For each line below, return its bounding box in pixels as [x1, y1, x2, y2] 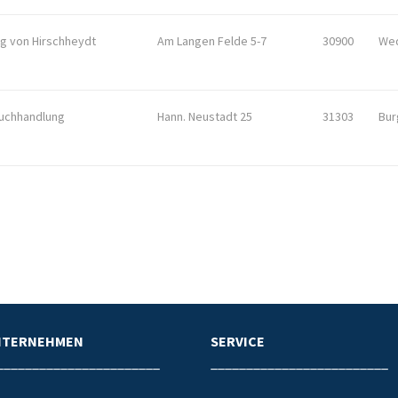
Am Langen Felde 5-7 [157, 33, 267, 49]
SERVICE [210, 332, 265, 350]
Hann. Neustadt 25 [157, 108, 252, 124]
